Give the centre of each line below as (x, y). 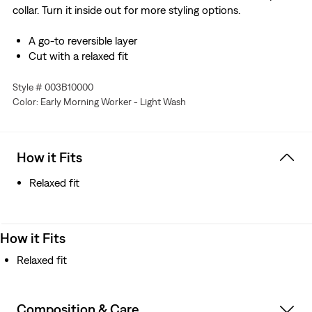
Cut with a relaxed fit (78, 56)
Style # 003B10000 (53, 87)
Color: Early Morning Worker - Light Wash (99, 102)
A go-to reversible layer (83, 41)
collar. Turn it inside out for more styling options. (126, 10)
